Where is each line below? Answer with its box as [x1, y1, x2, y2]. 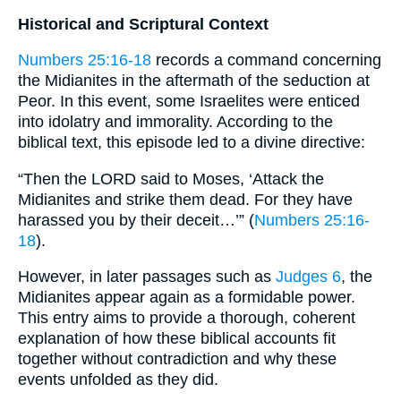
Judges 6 [276, 268, 341, 286]
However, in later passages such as [18, 268, 276, 286]
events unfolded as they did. [18, 371, 218, 389]
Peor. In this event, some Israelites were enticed [18, 92, 360, 111]
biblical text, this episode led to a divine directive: [18, 133, 365, 152]
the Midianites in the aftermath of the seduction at [18, 72, 370, 90]
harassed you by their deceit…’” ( [18, 210, 254, 229]
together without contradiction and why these [18, 350, 337, 369]
